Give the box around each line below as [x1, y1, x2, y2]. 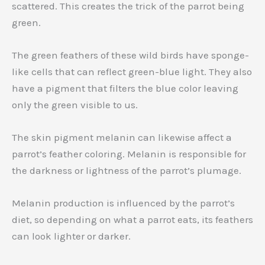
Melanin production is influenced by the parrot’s [12, 197, 235, 209]
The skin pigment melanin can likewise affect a [12, 131, 232, 143]
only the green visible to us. [12, 98, 138, 111]
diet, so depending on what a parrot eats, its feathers [12, 214, 253, 226]
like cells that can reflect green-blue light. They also [12, 65, 252, 77]
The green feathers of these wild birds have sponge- [12, 49, 249, 61]
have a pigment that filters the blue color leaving [12, 82, 238, 94]
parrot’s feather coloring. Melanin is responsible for [12, 147, 246, 160]
